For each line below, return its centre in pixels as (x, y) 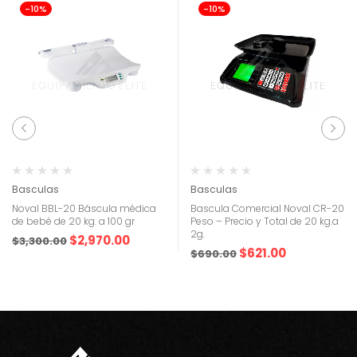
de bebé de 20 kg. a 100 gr (73, 221)
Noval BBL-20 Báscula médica (84, 208)
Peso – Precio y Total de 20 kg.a (265, 221)
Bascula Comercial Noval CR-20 (267, 208)
